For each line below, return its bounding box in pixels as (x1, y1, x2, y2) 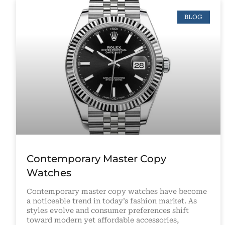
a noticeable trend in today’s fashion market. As (27, 197, 197, 205)
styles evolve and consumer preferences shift (27, 206, 189, 215)
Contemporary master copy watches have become (27, 187, 207, 196)
